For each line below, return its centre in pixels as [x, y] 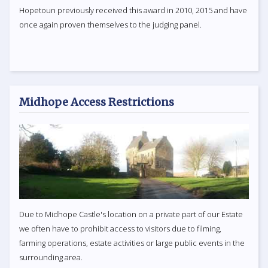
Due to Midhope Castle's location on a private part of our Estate [131, 214]
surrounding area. [51, 257]
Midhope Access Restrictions [97, 102]
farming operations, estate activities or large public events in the [132, 243]
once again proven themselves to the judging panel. [110, 25]
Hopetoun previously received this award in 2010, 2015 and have [133, 10]
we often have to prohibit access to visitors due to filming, [120, 228]
